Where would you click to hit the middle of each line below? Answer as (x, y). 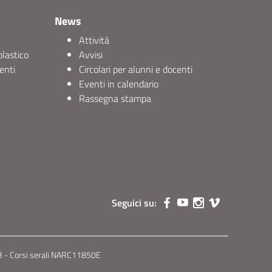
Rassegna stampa (115, 98)
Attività (94, 40)
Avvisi (91, 55)
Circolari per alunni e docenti (136, 69)
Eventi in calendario (119, 84)
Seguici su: (134, 203)
